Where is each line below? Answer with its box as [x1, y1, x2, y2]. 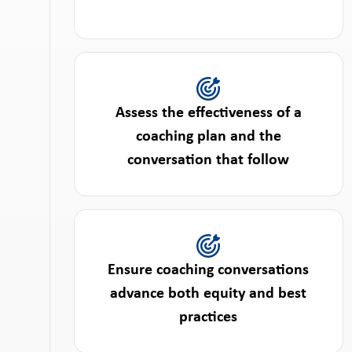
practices [179, 310, 238, 325]
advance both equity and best [110, 286, 307, 302]
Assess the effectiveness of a [115, 105, 302, 121]
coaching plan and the [135, 129, 281, 145]
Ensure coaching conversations [108, 262, 310, 278]
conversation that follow [127, 152, 290, 168]
